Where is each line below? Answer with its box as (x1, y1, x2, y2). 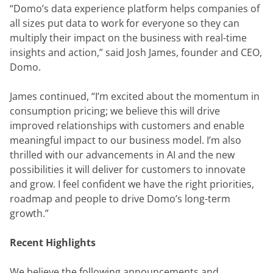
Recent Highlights (10, 236, 96, 249)
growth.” (10, 207, 49, 220)
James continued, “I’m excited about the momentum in (10, 90, 260, 103)
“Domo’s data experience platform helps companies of (10, 2, 260, 15)
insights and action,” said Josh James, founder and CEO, (10, 46, 262, 59)
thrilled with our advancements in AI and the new (10, 148, 235, 161)
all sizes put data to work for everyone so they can (10, 16, 239, 30)
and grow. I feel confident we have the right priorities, (10, 177, 254, 191)
